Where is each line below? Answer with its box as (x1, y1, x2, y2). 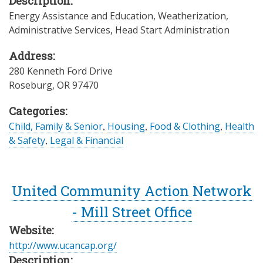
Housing (107, 120, 145, 133)
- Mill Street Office (71, 203, 192, 222)
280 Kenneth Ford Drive (9, 64, 113, 77)
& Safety (9, 134, 45, 147)
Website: (9, 223, 53, 238)
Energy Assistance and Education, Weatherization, (9, 9, 228, 22)
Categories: (9, 104, 67, 119)
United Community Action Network (11, 181, 252, 201)
